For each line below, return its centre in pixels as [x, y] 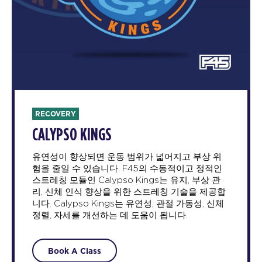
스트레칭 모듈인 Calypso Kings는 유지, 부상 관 [126, 180]
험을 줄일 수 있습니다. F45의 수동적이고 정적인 [127, 168]
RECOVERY [56, 113]
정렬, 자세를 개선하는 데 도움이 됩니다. [110, 215]
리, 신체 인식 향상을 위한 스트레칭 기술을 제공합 [129, 192]
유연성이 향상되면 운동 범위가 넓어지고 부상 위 [127, 157]
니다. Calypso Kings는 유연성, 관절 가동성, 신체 [128, 204]
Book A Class [75, 251]
